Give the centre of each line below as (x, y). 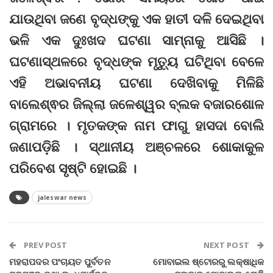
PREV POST (45, 245)
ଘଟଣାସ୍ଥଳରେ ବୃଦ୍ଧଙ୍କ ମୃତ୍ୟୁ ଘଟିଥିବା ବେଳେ (136, 61)
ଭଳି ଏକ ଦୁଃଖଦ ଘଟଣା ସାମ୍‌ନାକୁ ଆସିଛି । (136, 40)
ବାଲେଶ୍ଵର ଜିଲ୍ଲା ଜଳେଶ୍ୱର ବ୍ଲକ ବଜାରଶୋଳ (136, 104)
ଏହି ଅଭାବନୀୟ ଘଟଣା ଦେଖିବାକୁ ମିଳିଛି (136, 83)
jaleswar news (62, 198)
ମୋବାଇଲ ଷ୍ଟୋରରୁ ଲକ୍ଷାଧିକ (208, 262)
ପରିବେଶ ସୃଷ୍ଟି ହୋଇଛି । (73, 168)
